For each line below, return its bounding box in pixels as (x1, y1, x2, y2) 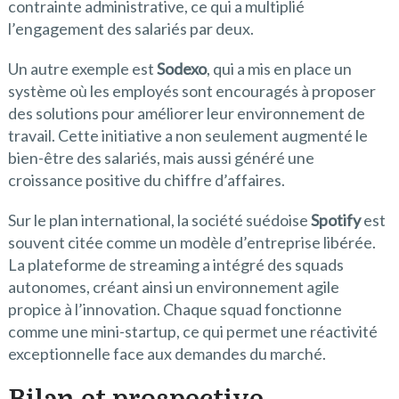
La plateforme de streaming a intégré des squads (7, 254, 344, 274)
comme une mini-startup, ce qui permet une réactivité (7, 321, 378, 341)
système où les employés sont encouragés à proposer (7, 80, 376, 101)
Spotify (310, 209, 361, 230)
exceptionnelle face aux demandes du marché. (7, 343, 326, 363)
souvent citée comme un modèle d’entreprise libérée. (7, 232, 376, 252)
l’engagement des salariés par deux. (7, 18, 254, 38)
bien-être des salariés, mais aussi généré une (7, 147, 314, 167)
